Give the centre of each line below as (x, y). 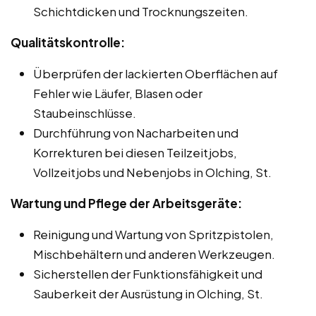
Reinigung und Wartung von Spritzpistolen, (153, 234)
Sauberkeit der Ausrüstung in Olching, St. (148, 293)
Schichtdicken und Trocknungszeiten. (141, 11)
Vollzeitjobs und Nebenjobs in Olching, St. (152, 172)
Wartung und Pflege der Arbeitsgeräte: (126, 203)
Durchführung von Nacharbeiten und (136, 132)
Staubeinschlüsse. (85, 113)
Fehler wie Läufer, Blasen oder (118, 93)
